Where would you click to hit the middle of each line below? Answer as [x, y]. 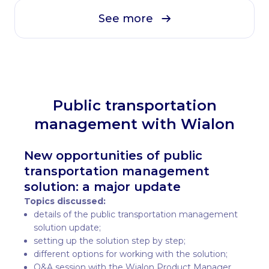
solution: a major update [102, 187]
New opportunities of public [113, 156]
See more [125, 19]
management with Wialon [134, 124]
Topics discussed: [65, 201]
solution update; [67, 228]
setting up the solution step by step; [110, 241]
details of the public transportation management [136, 214]
